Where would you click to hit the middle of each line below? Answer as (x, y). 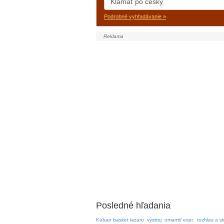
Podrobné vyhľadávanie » (135, 16)
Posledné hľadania (133, 205)
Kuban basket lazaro (120, 220)
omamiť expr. (179, 220)
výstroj (154, 220)
